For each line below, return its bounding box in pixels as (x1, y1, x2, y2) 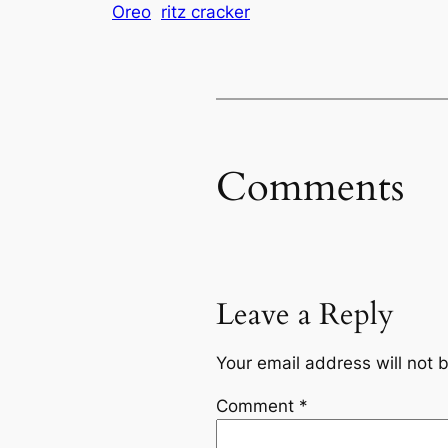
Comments (216, 159, 404, 215)
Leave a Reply (216, 295, 394, 336)
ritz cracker (161, 2, 250, 23)
